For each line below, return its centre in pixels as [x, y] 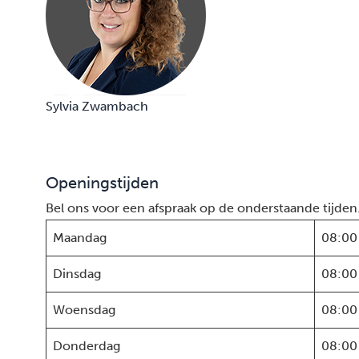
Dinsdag [77, 274]
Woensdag [84, 310]
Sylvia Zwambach [97, 106]
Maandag [80, 238]
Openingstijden [102, 183]
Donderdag [87, 346]
